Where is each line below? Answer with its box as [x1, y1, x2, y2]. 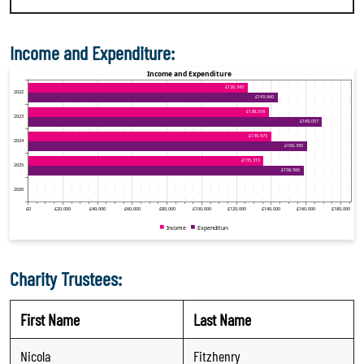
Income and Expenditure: [10, 41, 175, 65]
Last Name [193, 309, 251, 329]
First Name [20, 309, 80, 329]
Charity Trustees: [10, 266, 122, 290]
